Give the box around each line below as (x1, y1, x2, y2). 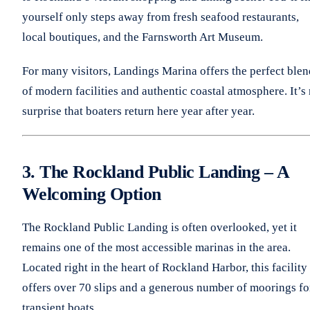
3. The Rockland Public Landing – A (22, 161, 289, 182)
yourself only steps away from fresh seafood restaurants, (22, 10, 299, 24)
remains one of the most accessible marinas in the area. (22, 240, 291, 254)
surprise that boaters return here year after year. (22, 104, 255, 118)
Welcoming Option (22, 183, 161, 204)
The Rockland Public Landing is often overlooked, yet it (22, 220, 297, 234)
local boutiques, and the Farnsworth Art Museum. (22, 30, 263, 44)
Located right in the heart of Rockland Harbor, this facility (22, 260, 307, 274)
